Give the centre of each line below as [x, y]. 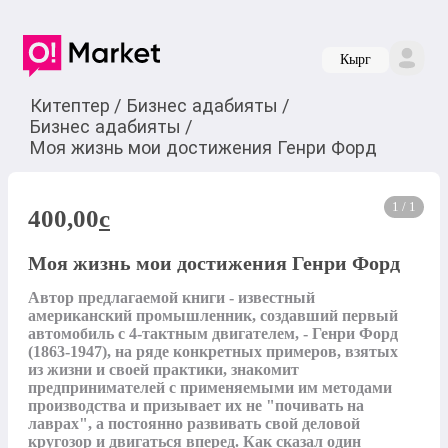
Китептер [69, 105]
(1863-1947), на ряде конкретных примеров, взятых [213, 352]
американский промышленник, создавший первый [213, 316]
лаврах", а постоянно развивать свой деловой [194, 424]
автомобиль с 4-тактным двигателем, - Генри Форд [213, 334]
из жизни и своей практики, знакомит [163, 370]
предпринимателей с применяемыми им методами [210, 388]
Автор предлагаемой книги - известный [171, 298]
